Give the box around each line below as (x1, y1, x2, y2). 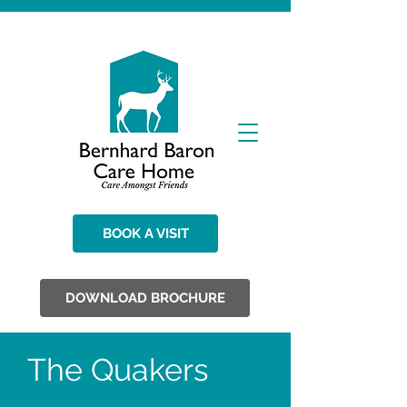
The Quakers (27, 352, 208, 388)
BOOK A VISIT (102, 225, 189, 242)
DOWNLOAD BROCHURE (65, 290, 225, 306)
